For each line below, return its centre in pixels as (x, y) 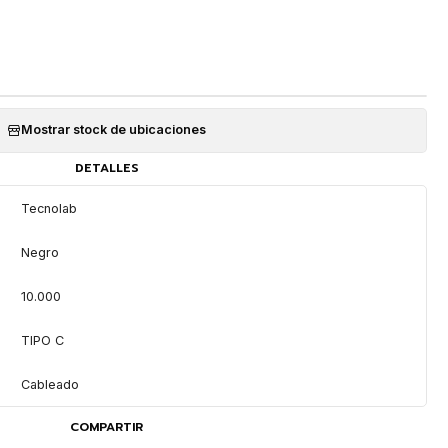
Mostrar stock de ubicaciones (114, 130)
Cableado (50, 384)
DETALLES (106, 168)
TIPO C (43, 340)
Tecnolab (49, 208)
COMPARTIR (107, 427)
